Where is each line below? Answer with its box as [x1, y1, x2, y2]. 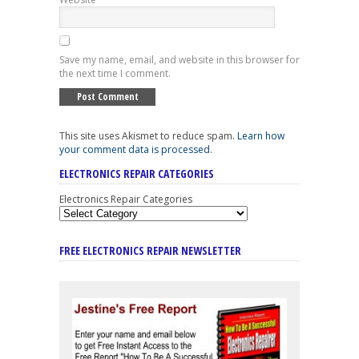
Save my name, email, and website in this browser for [59, 53, 300, 67]
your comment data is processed [59, 143, 210, 157]
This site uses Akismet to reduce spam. [59, 129, 237, 143]
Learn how [237, 129, 284, 143]
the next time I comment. [59, 67, 171, 81]
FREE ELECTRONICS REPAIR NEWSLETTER [59, 243, 241, 259]
